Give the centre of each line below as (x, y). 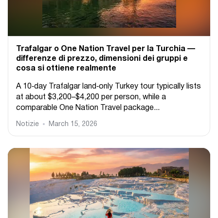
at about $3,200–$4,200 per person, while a (91, 97)
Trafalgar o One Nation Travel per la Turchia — (106, 49)
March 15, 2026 (73, 124)
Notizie (27, 124)
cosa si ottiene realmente (66, 69)
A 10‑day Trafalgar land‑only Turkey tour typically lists (109, 87)
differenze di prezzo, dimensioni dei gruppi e (102, 59)
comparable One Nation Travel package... (88, 108)
